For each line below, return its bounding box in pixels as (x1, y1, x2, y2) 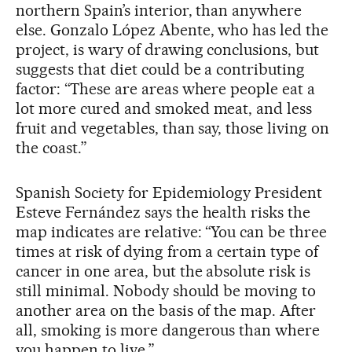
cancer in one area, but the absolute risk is (16, 261, 311, 280)
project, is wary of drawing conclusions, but (16, 39, 320, 59)
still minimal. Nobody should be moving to (16, 280, 317, 300)
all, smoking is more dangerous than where (16, 320, 321, 339)
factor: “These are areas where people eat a (16, 79, 316, 98)
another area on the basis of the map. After (16, 300, 317, 320)
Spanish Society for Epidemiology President (16, 182, 323, 202)
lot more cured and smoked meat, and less (16, 98, 313, 118)
